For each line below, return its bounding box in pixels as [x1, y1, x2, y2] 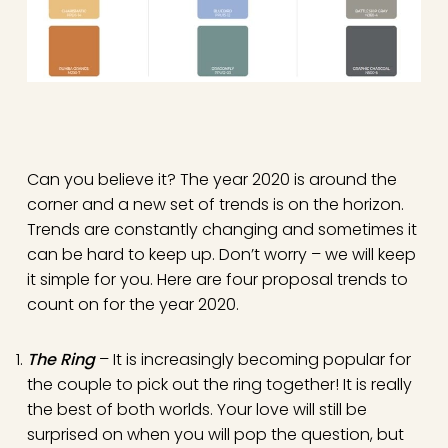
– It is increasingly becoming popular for [94, 347, 411, 371]
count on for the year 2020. [26, 292, 239, 316]
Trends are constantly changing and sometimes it [26, 217, 417, 241]
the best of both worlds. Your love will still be [26, 397, 367, 421]
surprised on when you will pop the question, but [26, 422, 404, 446]
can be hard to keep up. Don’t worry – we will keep [26, 242, 416, 266]
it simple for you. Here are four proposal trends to [26, 267, 408, 291]
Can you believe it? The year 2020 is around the [26, 167, 397, 191]
